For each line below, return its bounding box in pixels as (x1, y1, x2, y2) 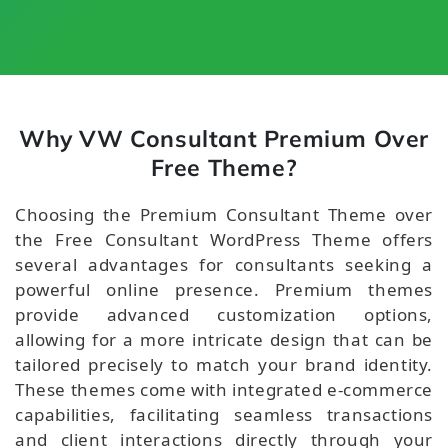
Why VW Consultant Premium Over (18, 123, 429, 153)
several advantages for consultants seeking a (15, 252, 433, 276)
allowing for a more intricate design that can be (15, 327, 433, 351)
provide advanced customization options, (15, 302, 433, 326)
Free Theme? (150, 152, 298, 182)
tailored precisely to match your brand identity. (15, 352, 433, 376)
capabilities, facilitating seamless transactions (15, 402, 433, 426)
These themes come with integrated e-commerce (15, 377, 433, 401)
